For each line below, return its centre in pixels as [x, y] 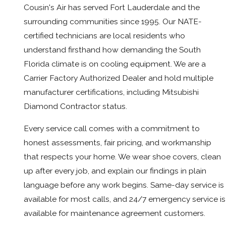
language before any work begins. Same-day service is [124, 185]
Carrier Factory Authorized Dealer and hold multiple [119, 78]
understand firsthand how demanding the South [112, 50]
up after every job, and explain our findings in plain [115, 171]
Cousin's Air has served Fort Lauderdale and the [112, 8]
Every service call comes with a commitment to [112, 128]
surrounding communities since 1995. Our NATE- [113, 22]
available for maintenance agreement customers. [115, 213]
